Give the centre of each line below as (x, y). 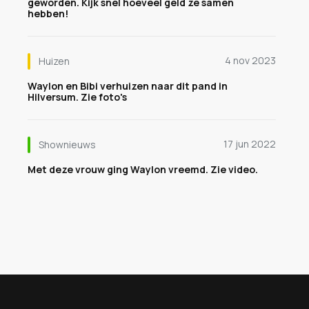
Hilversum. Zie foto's (77, 97)
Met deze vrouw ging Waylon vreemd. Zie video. (143, 169)
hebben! (48, 13)
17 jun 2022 (250, 144)
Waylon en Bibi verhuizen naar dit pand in (128, 86)
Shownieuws (67, 144)
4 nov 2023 (250, 60)
